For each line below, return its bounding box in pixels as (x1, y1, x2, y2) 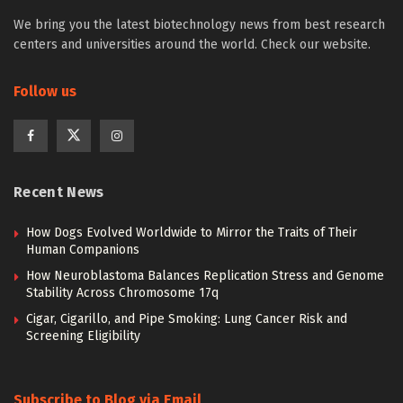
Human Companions (26, 241, 139, 257)
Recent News (13, 183, 104, 201)
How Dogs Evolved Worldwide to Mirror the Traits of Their (26, 224, 357, 240)
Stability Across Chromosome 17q (26, 284, 219, 300)
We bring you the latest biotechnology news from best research (13, 16, 385, 32)
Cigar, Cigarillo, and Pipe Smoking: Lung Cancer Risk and (26, 310, 347, 327)
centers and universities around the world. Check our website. (13, 36, 371, 52)
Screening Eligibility (26, 327, 140, 344)
